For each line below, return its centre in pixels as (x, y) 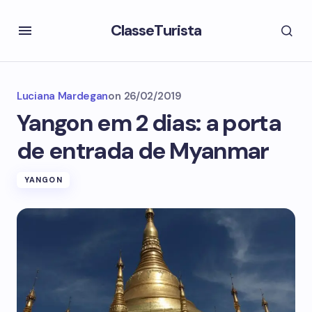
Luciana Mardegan (63, 96)
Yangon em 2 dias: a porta (149, 123)
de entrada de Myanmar (143, 151)
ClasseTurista (156, 30)
